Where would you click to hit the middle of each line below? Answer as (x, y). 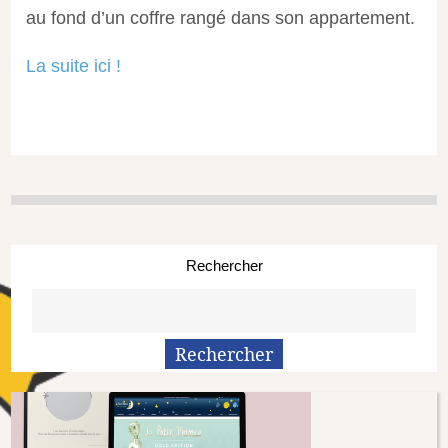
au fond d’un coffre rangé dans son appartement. (221, 17)
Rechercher (224, 265)
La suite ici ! (74, 65)
